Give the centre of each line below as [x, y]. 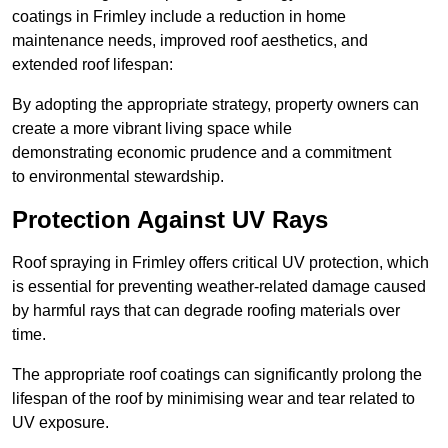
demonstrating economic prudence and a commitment [201, 153]
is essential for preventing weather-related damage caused [219, 287]
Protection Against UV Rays [170, 220]
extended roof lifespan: [92, 65]
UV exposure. [60, 423]
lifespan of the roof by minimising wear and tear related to [213, 399]
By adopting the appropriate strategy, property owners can [215, 105]
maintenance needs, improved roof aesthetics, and [190, 41]
